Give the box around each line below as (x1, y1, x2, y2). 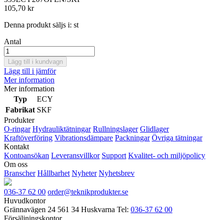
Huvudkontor (4, 196, 46, 205)
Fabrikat (5, 105, 35, 114)
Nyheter (72, 168, 97, 177)
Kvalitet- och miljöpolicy (128, 151, 205, 160)
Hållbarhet (37, 168, 70, 177)
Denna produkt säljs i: (4, 20, 72, 29)
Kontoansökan (4, 151, 49, 160)
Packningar (115, 133, 150, 142)
